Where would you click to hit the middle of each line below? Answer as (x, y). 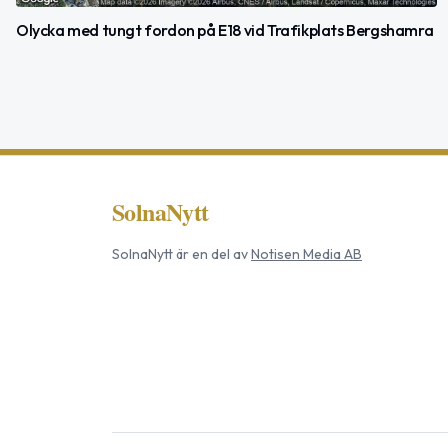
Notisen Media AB (306, 254)
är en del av (210, 254)
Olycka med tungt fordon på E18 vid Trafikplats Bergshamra (225, 30)
